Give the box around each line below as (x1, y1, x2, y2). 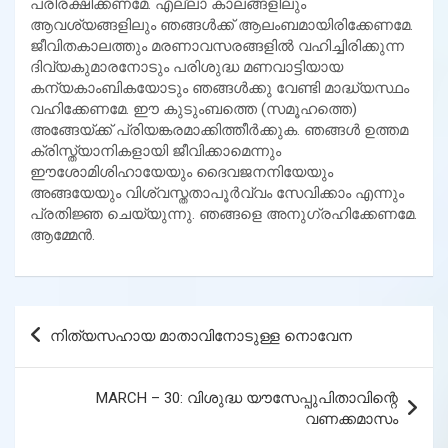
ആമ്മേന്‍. (30, 225, 95, 244)
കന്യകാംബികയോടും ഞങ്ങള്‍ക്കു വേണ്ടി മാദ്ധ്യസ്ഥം (30, 78, 409, 97)
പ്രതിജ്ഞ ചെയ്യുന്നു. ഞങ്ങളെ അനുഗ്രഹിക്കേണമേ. (30, 204, 417, 223)
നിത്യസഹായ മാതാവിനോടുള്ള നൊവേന (50, 326, 352, 345)
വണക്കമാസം (305, 409, 398, 428)
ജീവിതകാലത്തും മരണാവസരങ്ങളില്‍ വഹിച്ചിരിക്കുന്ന (30, 36, 404, 55)
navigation (14, 337, 131, 367)
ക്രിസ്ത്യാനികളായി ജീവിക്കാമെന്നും (30, 141, 281, 160)
